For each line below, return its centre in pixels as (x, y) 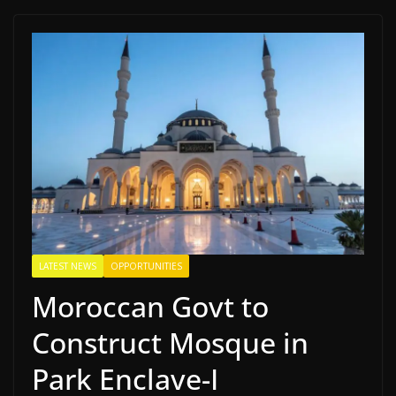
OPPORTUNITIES (146, 266)
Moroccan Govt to (150, 306)
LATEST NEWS (68, 266)
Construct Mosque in (170, 342)
